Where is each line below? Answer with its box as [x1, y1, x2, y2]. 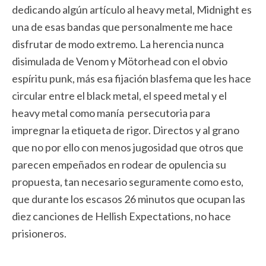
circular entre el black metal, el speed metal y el [12, 89, 227, 102]
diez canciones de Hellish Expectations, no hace [12, 210, 231, 223]
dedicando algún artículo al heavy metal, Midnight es [12, 3, 252, 16]
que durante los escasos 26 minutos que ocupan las [12, 192, 245, 205]
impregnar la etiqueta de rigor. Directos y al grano [12, 123, 239, 137]
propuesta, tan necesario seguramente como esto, [12, 175, 243, 188]
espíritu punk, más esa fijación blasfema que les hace [12, 72, 251, 85]
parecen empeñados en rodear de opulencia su [12, 158, 226, 171]
